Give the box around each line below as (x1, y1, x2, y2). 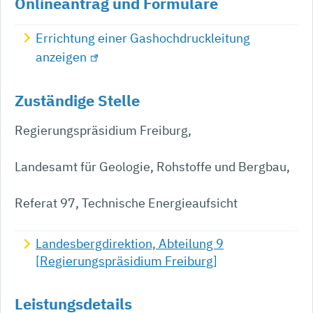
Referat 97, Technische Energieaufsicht (15, 194, 238, 211)
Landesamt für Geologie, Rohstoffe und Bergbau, (15, 158, 290, 175)
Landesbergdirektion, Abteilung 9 (36, 235, 224, 252)
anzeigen (36, 48, 87, 65)
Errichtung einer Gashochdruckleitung (36, 29, 250, 46)
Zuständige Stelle (15, 89, 140, 110)
